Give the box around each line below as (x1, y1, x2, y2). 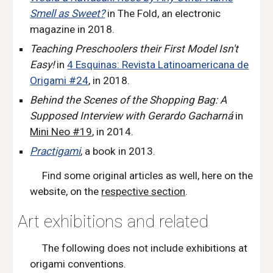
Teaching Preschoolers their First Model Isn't (30, 43, 239, 55)
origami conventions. (30, 258, 127, 270)
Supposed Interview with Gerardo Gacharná (30, 110, 233, 122)
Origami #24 (30, 74, 89, 87)
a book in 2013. (82, 145, 156, 157)
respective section (101, 185, 186, 197)
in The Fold (105, 7, 158, 19)
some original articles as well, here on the (64, 169, 253, 182)
